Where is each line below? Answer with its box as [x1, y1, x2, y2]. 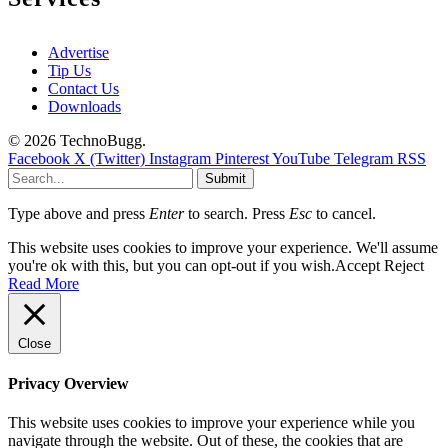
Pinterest [215, 149, 269, 167]
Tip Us [48, 61, 91, 79]
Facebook [8, 149, 70, 167]
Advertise [48, 43, 109, 61]
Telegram [334, 149, 393, 167]
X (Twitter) [74, 149, 145, 167]
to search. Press [184, 204, 289, 222]
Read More [8, 274, 79, 292]
